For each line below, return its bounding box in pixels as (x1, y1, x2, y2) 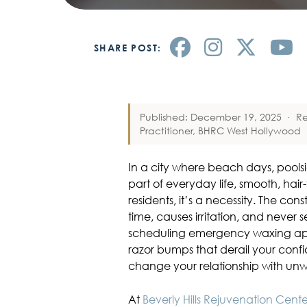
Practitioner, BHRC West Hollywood (139, 125, 301, 137)
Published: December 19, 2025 (139, 111, 282, 123)
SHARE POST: (94, 42, 162, 53)
